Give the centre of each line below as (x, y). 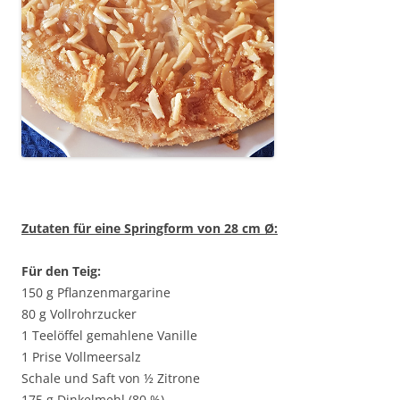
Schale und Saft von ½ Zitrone (111, 378)
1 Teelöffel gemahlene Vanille (109, 335)
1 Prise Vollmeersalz (81, 357)
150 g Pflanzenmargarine (96, 292)
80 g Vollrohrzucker (79, 314)
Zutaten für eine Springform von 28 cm (143, 228)
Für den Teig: (61, 271)
